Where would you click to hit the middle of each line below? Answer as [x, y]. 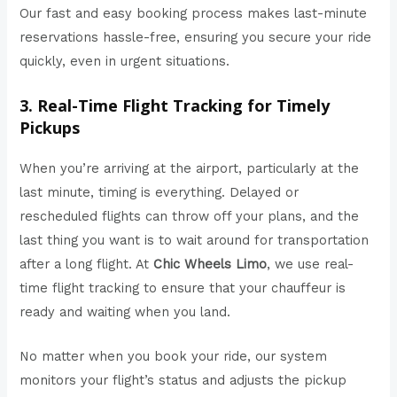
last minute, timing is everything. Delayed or [160, 192]
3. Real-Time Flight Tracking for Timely [175, 105]
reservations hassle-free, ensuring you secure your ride [196, 38]
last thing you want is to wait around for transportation [195, 240]
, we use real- [311, 264]
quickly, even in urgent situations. [125, 62]
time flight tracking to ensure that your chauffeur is [183, 288]
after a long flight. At [87, 264]
